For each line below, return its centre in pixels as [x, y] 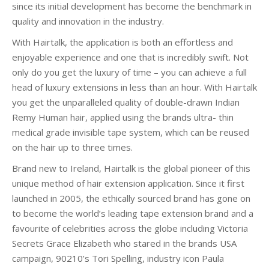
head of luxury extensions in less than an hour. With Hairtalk [134, 87]
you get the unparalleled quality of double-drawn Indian [126, 102]
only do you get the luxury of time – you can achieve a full [129, 72]
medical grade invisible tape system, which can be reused [131, 132]
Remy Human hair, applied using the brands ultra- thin [123, 117]
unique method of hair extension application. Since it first [128, 183]
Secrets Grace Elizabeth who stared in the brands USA [124, 243]
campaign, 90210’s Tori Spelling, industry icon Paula [118, 258]
